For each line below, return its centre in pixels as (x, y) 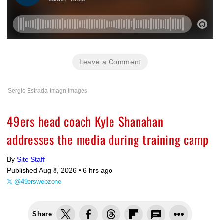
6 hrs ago (98, 171)
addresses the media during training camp (108, 139)
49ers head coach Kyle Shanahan (85, 121)
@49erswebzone (38, 182)
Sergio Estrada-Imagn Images (48, 91)
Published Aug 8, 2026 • (45, 171)
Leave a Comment (110, 62)
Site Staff (31, 159)
